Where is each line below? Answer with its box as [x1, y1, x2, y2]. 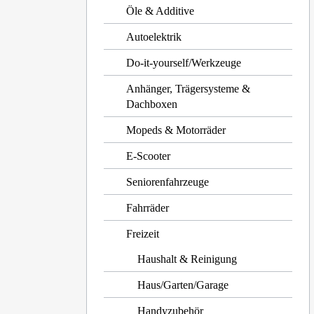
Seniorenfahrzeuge [126, 176, 210, 188]
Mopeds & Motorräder [126, 124, 226, 136]
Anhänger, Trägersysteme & [126, 83, 251, 95]
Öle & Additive [126, 5, 195, 17]
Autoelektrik [126, 31, 182, 43]
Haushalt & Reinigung [137, 253, 238, 265]
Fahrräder [126, 202, 170, 214]
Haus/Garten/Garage [137, 279, 229, 291]
